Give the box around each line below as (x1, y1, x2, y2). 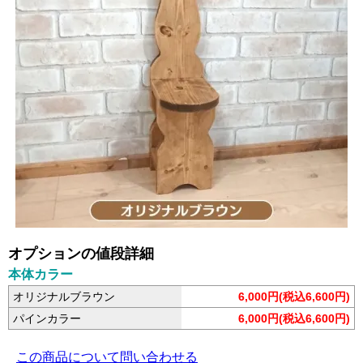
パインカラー (13, 311, 81, 325)
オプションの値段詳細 (8, 245, 154, 262)
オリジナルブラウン (13, 289, 115, 303)
